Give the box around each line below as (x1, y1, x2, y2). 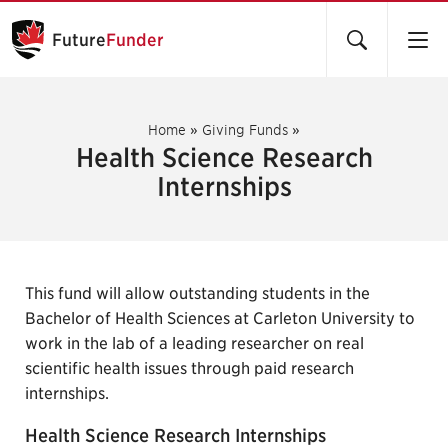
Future (52, 29, 106, 50)
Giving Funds (202, 122, 288, 138)
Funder (106, 29, 164, 50)
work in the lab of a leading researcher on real (25, 334, 364, 353)
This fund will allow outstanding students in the (25, 284, 370, 303)
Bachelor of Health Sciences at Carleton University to (25, 309, 415, 328)
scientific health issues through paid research (25, 359, 354, 378)
